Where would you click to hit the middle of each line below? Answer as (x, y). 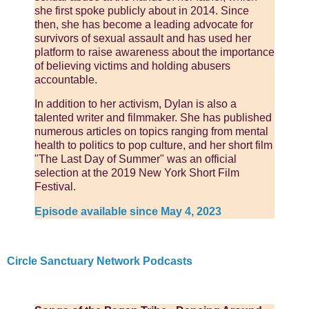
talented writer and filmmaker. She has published (153, 118)
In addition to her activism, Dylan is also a (136, 104)
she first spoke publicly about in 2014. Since (142, 10)
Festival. (55, 187)
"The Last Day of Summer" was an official (136, 159)
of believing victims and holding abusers (132, 66)
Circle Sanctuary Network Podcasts (100, 261)
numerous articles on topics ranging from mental (151, 132)
